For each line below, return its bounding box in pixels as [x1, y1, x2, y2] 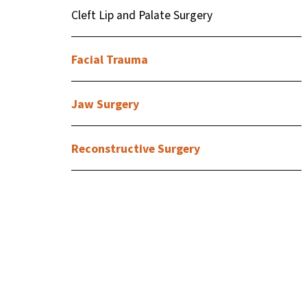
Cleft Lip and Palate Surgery [71, 6, 213, 24]
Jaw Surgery [71, 95, 140, 113]
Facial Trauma [71, 51, 149, 69]
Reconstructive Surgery [71, 140, 201, 158]
